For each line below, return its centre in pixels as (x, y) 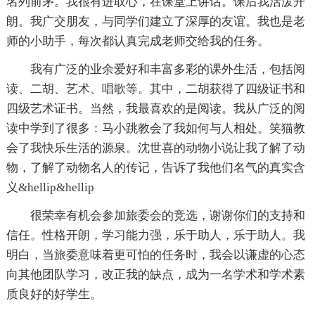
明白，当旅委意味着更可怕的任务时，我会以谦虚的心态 (155, 255)
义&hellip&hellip (50, 188)
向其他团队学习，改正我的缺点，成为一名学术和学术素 (155, 275)
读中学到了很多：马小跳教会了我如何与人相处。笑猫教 (155, 129)
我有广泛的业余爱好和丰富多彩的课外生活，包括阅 (167, 70)
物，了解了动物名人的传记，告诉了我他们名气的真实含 (155, 168)
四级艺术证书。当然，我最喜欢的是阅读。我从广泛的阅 (155, 109)
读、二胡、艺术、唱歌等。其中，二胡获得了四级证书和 (155, 89)
